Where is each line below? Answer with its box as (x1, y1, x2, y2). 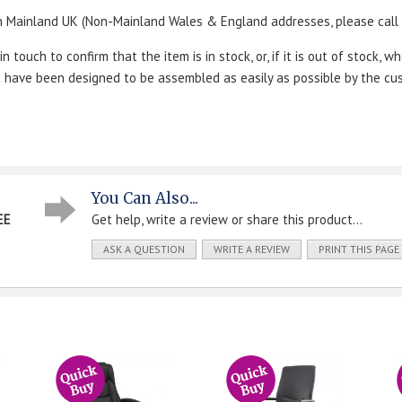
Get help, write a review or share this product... (92, 210, 363, 228)
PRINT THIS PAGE (319, 241, 399, 256)
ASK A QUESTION (103, 241, 185, 256)
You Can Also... (92, 188, 198, 208)
